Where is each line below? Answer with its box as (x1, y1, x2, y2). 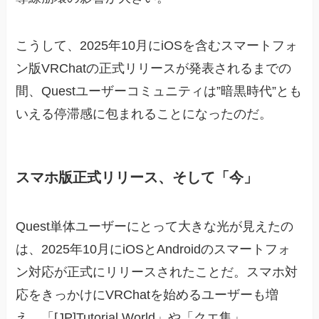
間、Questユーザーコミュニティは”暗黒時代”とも (16, 84, 303, 99)
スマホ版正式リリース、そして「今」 (16, 169, 258, 185)
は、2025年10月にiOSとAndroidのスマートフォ (16, 241, 291, 256)
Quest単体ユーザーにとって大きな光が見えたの (16, 219, 294, 234)
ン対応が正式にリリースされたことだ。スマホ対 (16, 264, 298, 279)
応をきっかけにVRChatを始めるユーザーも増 (16, 287, 279, 302)
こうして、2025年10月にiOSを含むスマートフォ (16, 38, 298, 53)
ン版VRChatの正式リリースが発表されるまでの (16, 61, 292, 76)
